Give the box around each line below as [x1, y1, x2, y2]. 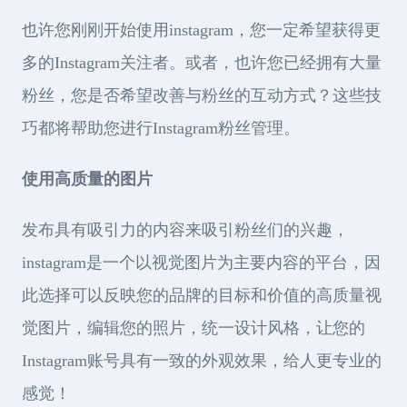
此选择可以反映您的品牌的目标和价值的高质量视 [22, 286, 382, 304]
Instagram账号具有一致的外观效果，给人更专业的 [22, 352, 382, 370]
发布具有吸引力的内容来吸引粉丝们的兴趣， [22, 221, 349, 239]
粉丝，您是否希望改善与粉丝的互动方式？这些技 [22, 86, 382, 104]
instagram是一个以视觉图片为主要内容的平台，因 [22, 253, 381, 272]
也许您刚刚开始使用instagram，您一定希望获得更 [22, 21, 381, 39]
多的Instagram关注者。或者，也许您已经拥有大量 [22, 54, 382, 72]
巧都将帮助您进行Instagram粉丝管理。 [22, 119, 300, 137]
